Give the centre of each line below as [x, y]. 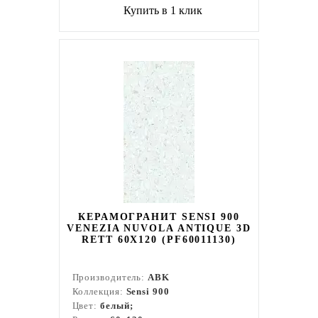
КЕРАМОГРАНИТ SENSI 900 [159, 217]
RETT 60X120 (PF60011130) [159, 240]
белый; [117, 306]
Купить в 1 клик [163, 10]
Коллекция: [99, 291]
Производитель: [110, 277]
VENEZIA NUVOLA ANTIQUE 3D [159, 228]
